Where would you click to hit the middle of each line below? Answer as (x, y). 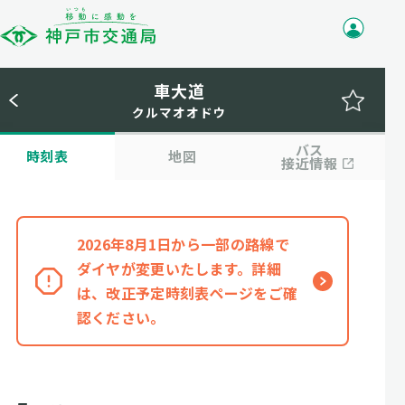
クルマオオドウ (179, 112)
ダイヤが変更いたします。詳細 (179, 268)
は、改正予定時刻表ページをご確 (187, 293)
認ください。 (121, 317)
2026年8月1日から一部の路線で (183, 244)
